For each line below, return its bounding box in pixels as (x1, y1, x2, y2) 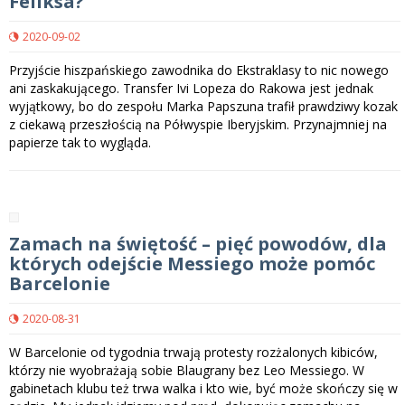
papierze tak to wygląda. (9, 134, 151, 152)
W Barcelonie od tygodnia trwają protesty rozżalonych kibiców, (9, 344, 378, 362)
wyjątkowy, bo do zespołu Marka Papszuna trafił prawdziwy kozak (9, 98, 398, 116)
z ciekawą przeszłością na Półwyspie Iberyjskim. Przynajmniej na (9, 116, 387, 134)
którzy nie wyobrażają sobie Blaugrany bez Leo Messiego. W (9, 362, 364, 380)
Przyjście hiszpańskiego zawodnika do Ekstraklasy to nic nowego (9, 61, 389, 80)
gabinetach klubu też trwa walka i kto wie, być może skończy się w (9, 380, 398, 398)
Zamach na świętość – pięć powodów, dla (9, 231, 387, 257)
